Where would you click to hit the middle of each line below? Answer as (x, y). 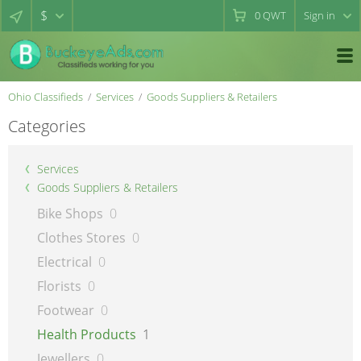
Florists (59, 286)
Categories (47, 126)
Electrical (64, 262)
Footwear (66, 310)
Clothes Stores (81, 238)
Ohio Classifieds (46, 97)
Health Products (87, 334)
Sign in (320, 15)
